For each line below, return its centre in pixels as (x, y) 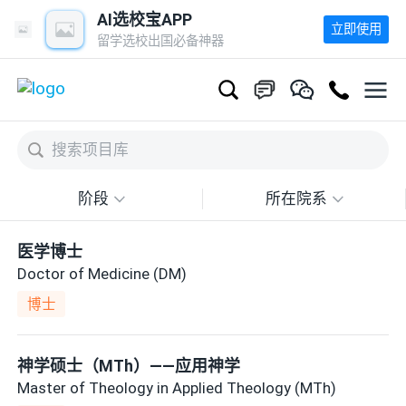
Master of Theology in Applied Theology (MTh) (177, 387)
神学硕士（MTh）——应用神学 (129, 366)
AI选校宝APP (145, 19)
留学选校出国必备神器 (161, 40)
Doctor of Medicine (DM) (102, 273)
